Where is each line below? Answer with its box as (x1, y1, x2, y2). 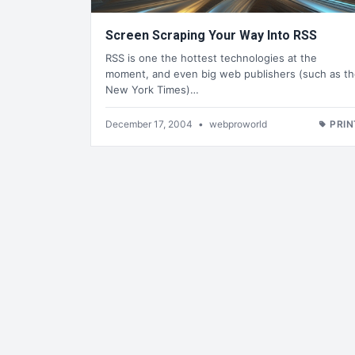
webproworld (209, 117, 267, 130)
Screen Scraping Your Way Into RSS (105, 28, 317, 44)
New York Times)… (105, 82, 199, 96)
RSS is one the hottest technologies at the (105, 51, 317, 64)
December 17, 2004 (105, 117, 195, 130)
